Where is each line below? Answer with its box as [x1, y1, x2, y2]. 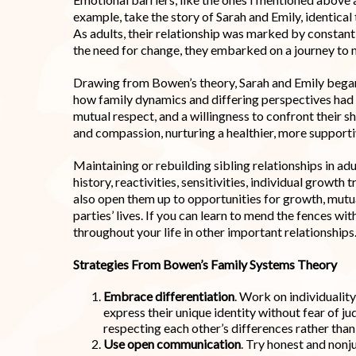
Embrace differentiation [103, 288, 234, 304]
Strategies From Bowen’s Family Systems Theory [73, 257, 337, 273]
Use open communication [103, 336, 241, 352]
